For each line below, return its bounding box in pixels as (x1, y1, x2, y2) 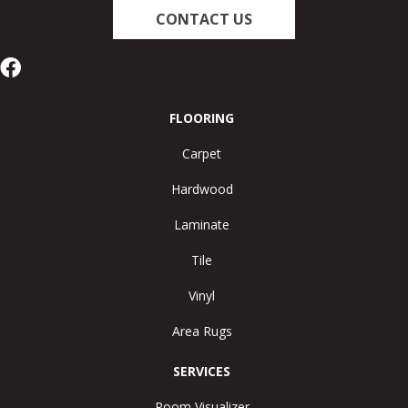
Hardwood (170, 180, 233, 199)
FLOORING (169, 109, 234, 127)
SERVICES (173, 362, 230, 381)
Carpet (182, 145, 221, 163)
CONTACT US (156, 8, 252, 29)
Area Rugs (171, 322, 232, 341)
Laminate (174, 216, 229, 234)
